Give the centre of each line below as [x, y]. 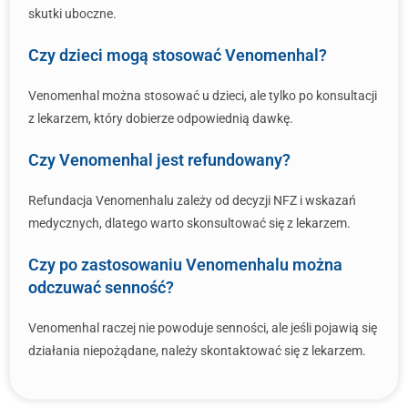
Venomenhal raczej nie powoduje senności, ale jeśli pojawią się [203, 328]
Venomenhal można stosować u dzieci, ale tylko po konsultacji [203, 96]
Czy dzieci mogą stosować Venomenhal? [178, 55]
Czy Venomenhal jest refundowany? [159, 160]
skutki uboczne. [72, 14]
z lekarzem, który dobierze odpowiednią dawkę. [161, 118]
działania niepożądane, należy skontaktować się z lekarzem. [197, 351]
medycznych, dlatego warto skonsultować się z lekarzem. [189, 223]
